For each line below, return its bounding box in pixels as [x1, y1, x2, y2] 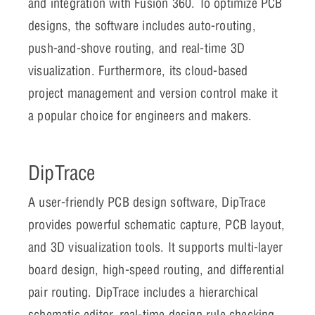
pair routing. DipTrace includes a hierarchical [28, 283, 259, 300]
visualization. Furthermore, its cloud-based [28, 62, 248, 79]
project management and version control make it [28, 84, 278, 101]
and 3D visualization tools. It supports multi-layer [28, 238, 283, 255]
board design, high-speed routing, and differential [28, 261, 285, 278]
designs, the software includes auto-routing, [28, 17, 256, 34]
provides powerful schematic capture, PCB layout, [28, 216, 285, 233]
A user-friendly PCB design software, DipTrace [28, 193, 266, 210]
